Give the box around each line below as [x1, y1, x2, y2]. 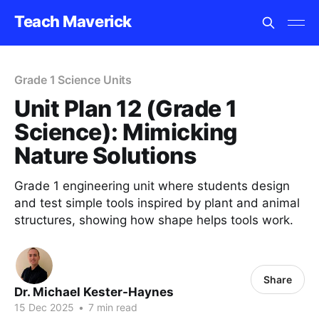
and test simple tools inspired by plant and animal [14, 196, 300, 210]
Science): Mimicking [14, 118, 238, 146]
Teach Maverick [14, 11, 132, 31]
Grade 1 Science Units [14, 73, 132, 87]
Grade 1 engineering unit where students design [14, 179, 290, 193]
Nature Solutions [14, 142, 197, 169]
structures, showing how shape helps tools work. [14, 213, 293, 227]
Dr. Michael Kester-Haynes [14, 285, 174, 299]
